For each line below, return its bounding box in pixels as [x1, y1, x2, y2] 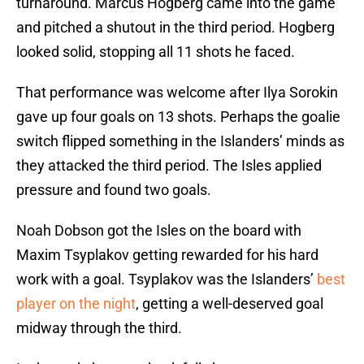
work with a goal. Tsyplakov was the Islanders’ [16, 271, 317, 288]
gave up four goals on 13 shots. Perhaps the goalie [16, 108, 340, 126]
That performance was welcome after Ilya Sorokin [16, 84, 338, 102]
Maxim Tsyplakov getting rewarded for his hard [16, 246, 318, 264]
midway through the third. [16, 319, 182, 337]
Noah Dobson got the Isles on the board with [16, 222, 301, 240]
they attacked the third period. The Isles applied [16, 157, 322, 175]
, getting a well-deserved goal [136, 295, 323, 313]
